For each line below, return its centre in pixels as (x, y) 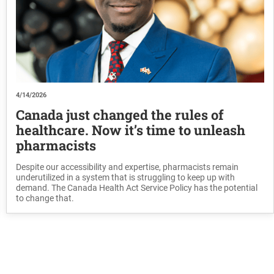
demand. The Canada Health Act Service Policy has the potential (136, 188)
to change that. (45, 198)
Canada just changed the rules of (120, 115)
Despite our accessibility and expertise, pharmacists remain (127, 167)
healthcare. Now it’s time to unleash (130, 130)
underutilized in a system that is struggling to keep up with (125, 178)
